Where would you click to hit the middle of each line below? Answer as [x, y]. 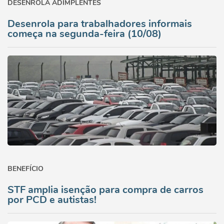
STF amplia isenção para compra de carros [105, 190]
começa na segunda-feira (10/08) [84, 34]
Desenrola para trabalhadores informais [100, 24]
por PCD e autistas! [52, 200]
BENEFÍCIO [25, 169]
